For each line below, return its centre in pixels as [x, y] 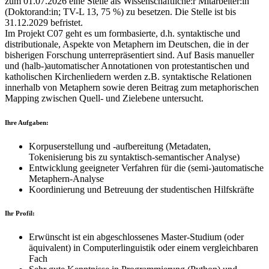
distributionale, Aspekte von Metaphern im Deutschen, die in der [127, 44]
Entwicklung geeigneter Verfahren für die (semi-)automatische [146, 168]
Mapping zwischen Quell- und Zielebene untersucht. [104, 98]
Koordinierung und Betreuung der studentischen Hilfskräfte [141, 189]
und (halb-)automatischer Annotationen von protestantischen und [127, 65]
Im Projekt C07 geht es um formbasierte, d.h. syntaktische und [122, 33]
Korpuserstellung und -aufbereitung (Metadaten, [120, 146]
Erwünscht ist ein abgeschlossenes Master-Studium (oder [136, 237]
